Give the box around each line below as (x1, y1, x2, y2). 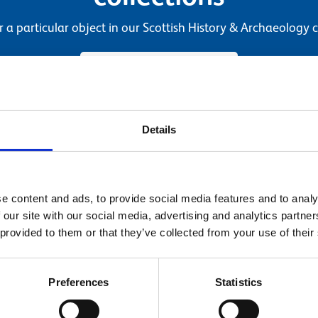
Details (141, 124, 177, 136)
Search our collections (99, 62, 219, 77)
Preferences (48, 276, 109, 289)
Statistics (215, 276, 262, 289)
